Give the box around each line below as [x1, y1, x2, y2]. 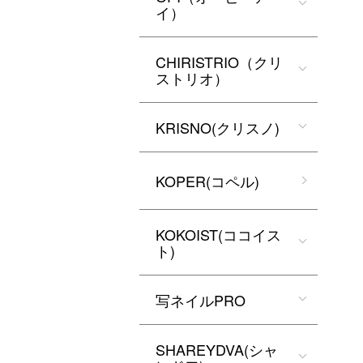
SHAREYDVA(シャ [156, 339, 278, 360]
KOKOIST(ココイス [156, 224, 281, 245]
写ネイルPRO [156, 289, 246, 310]
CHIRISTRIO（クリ [156, 51, 283, 72]
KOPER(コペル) [156, 170, 259, 191]
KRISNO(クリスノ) [156, 117, 280, 138]
